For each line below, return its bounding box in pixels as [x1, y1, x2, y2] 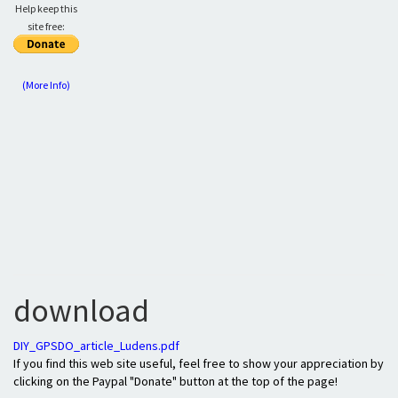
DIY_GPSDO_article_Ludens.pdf [13, 338, 179, 354]
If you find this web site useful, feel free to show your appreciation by [13, 355, 384, 371]
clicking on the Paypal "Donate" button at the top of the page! [13, 373, 338, 389]
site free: [28, 20, 65, 33]
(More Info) [22, 78, 70, 92]
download [13, 291, 149, 330]
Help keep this [15, 2, 77, 15]
